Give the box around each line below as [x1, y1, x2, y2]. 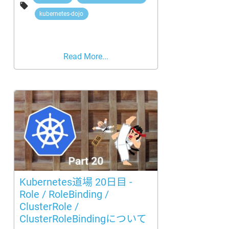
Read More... [63, 51, 108, 61]
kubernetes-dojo [39, 10, 84, 17]
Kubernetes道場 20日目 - [19, 176, 132, 188]
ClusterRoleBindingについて [19, 213, 147, 225]
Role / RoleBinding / [19, 188, 109, 200]
